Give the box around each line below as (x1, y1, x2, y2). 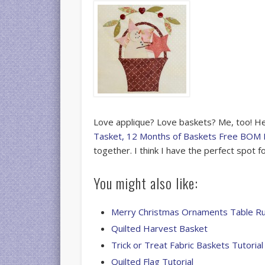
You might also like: (93, 172, 199, 193)
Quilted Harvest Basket (111, 222, 208, 234)
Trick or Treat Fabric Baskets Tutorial (111, 238, 264, 251)
